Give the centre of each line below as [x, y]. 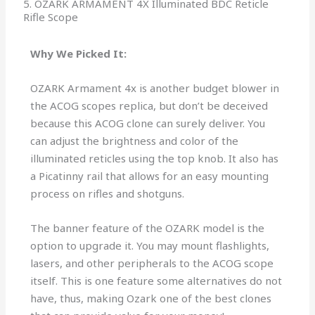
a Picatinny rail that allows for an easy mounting [150, 176]
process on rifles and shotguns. [109, 194]
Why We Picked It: [79, 54]
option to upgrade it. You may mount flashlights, [150, 246]
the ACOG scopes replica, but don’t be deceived [149, 106]
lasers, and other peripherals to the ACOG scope [152, 263]
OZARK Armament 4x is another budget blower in [155, 88]
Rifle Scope [51, 17]
